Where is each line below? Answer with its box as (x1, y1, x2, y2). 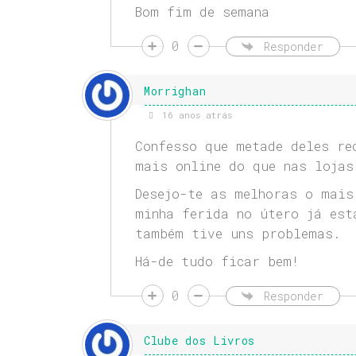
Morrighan (143, 83, 207, 99)
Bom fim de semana (134, 3, 269, 21)
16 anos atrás (156, 109, 232, 122)
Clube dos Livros (143, 333, 256, 349)
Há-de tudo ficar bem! (134, 253, 299, 270)
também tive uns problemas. (134, 225, 341, 242)
